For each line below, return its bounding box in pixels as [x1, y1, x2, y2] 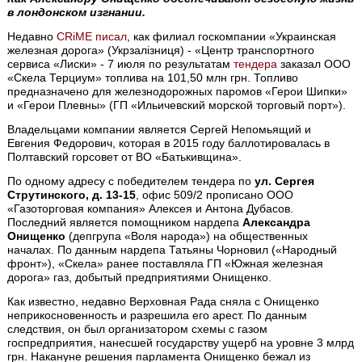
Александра [242, 216, 311, 229]
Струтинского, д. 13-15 [7, 188, 137, 202]
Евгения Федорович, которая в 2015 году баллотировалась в [7, 137, 330, 150]
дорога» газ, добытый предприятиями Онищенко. [7, 271, 272, 284]
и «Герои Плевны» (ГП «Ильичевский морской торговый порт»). [7, 99, 347, 112]
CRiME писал [57, 30, 128, 44]
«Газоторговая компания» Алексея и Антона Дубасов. [7, 202, 294, 216]
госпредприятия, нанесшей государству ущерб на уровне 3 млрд [7, 336, 355, 350]
